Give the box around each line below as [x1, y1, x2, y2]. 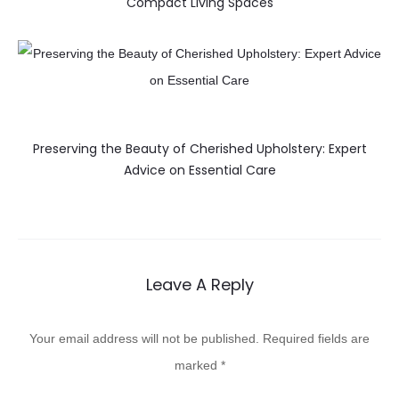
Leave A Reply [145, 273, 254, 297]
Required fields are [263, 331, 370, 346]
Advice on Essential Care [123, 161, 276, 180]
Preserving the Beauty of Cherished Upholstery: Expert [32, 140, 367, 159]
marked [174, 358, 221, 373]
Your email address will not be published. [29, 331, 259, 346]
